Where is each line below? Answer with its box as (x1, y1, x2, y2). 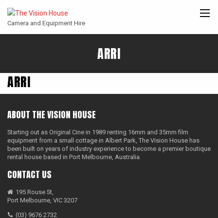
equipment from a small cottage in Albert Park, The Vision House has (7, 137, 200, 145)
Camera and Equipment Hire (7, 19, 85, 27)
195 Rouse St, (15, 188, 54, 196)
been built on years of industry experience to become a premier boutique (7, 145, 211, 153)
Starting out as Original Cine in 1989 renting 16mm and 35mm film (7, 128, 188, 136)
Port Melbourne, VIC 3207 (7, 197, 77, 204)
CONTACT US (7, 168, 52, 182)
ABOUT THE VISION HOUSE (7, 108, 96, 122)
